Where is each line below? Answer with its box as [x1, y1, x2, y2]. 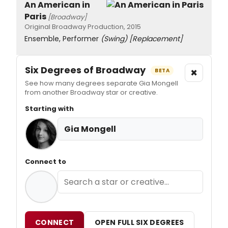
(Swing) [101, 33, 127, 44]
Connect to [25, 156, 66, 166]
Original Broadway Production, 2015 [24, 21, 141, 32]
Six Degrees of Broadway [25, 63, 148, 76]
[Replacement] [129, 33, 183, 44]
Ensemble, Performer [24, 33, 101, 44]
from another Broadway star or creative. [25, 87, 158, 97]
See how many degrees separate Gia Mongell [25, 78, 178, 88]
